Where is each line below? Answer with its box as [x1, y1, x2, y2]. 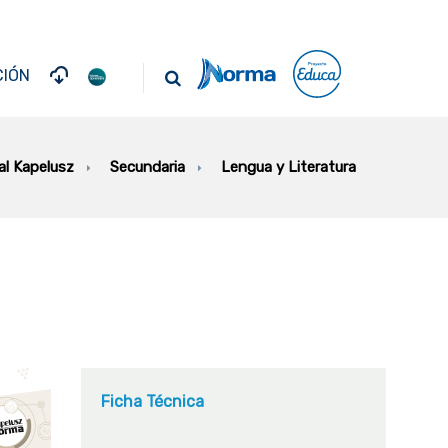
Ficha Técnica [101, 392, 204, 411]
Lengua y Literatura [221, 157, 356, 176]
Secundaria [110, 157, 185, 176]
